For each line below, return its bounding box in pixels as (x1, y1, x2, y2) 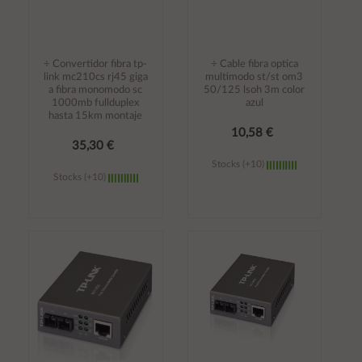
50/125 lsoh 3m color (204, 85, 305, 96)
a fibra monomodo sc (48, 85, 143, 96)
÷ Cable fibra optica (210, 59, 298, 70)
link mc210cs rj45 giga (43, 72, 148, 83)
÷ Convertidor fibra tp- (44, 59, 148, 70)
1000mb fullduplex (52, 98, 140, 109)
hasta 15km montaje (48, 111, 143, 122)
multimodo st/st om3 (205, 72, 304, 83)
